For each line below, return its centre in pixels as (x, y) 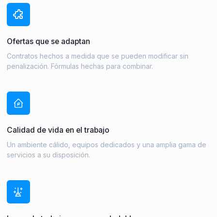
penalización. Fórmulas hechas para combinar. (80, 66)
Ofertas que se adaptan (48, 41)
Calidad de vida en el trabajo (58, 130)
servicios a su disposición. (48, 155)
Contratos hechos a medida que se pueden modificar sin (98, 56)
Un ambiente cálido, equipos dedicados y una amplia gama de (107, 144)
